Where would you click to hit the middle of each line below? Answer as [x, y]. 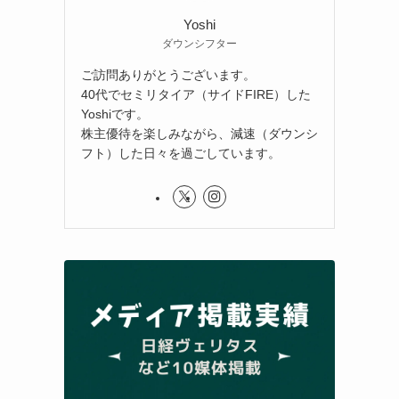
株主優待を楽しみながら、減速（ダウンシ [199, 133]
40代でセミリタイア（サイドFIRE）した [196, 94]
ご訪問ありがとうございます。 [168, 74]
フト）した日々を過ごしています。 [181, 153]
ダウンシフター [199, 43]
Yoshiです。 [115, 114]
